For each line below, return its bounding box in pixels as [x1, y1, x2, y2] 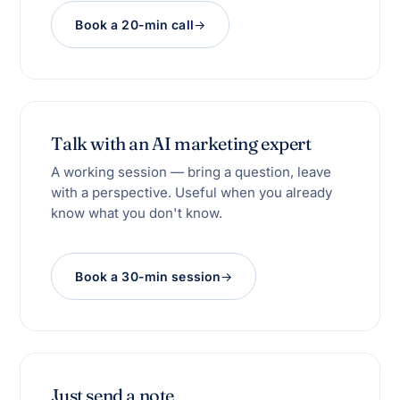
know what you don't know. [51, 204, 223, 221]
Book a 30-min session [75, 268, 221, 284]
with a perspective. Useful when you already [51, 183, 333, 201]
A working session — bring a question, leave [51, 162, 332, 180]
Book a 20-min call [75, 16, 194, 32]
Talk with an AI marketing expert [51, 131, 312, 154]
